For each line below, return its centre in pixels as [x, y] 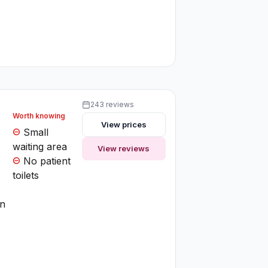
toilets [26, 175]
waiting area [40, 146]
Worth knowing [39, 115]
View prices [124, 124]
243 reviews [112, 104]
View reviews [124, 148]
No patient [46, 161]
